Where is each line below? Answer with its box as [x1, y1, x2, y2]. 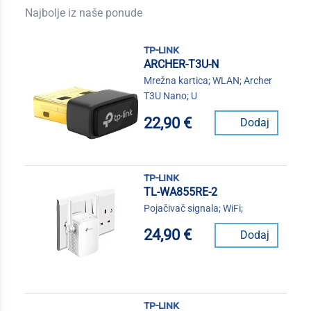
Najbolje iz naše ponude [25, 6, 142, 19]
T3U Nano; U [143, 90, 197, 101]
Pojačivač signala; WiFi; [143, 202, 243, 214]
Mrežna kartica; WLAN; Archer [143, 75, 272, 86]
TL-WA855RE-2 [143, 185, 217, 199]
